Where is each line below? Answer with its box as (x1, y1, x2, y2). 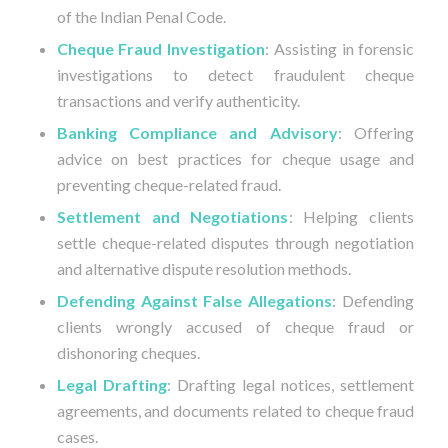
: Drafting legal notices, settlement (166, 375, 415, 395)
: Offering (337, 123, 415, 143)
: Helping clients (288, 207, 415, 227)
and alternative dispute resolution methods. (56, 259, 351, 279)
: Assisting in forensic (265, 39, 415, 59)
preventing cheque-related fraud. (56, 175, 281, 195)
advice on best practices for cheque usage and (56, 149, 415, 169)
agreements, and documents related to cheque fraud (56, 401, 415, 421)
